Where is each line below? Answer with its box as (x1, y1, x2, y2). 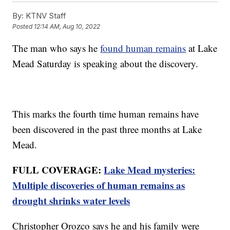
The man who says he (12, 41, 101, 54)
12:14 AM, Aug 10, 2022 (34, 23, 101, 31)
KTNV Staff (24, 10, 67, 21)
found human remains (100, 41, 186, 54)
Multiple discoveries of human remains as (12, 178, 185, 192)
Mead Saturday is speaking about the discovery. (12, 56, 199, 70)
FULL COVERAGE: (12, 162, 104, 177)
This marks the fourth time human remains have (12, 107, 199, 120)
